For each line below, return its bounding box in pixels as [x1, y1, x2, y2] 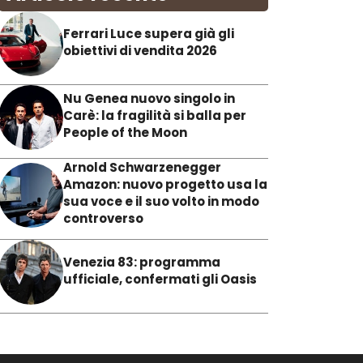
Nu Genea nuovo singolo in [63, 90, 235, 108]
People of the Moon [63, 124, 187, 142]
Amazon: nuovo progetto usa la [63, 176, 267, 194]
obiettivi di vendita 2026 [63, 41, 217, 59]
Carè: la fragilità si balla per [63, 107, 246, 125]
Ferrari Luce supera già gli [63, 24, 234, 42]
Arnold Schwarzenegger [63, 159, 221, 177]
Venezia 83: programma [63, 253, 220, 271]
